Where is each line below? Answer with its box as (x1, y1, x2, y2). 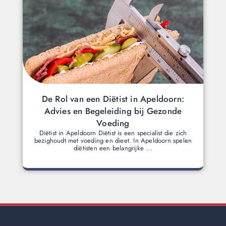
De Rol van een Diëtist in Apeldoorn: (41, 93, 185, 105)
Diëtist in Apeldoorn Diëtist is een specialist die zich (39, 128, 187, 138)
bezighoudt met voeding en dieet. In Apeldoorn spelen (34, 136, 192, 145)
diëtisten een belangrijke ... (74, 143, 152, 153)
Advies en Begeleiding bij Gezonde (44, 105, 182, 117)
